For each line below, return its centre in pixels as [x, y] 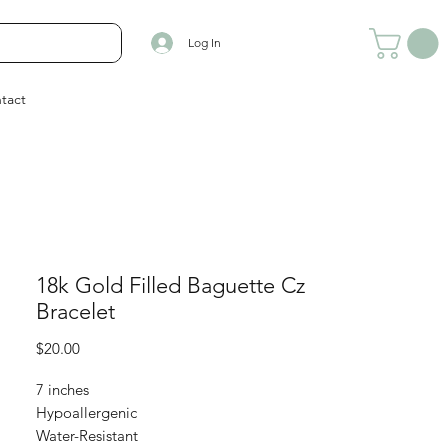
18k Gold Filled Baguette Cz [170, 285]
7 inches [62, 389]
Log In [204, 42]
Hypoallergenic [86, 412]
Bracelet [75, 311]
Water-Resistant [87, 435]
